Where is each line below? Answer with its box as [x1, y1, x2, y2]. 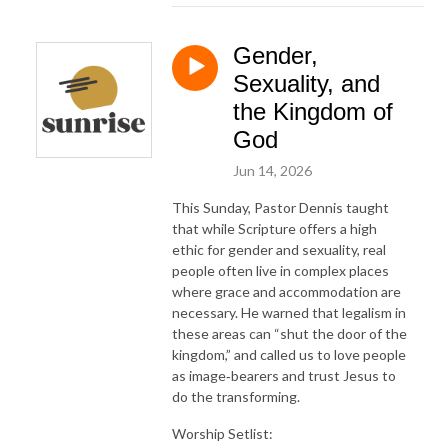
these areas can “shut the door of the [172, 324, 407, 342]
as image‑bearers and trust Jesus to [172, 366, 396, 384]
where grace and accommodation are [172, 282, 401, 300]
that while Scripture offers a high [172, 219, 377, 237]
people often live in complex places [172, 261, 389, 279]
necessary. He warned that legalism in [172, 303, 406, 321]
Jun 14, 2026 [233, 161, 312, 179]
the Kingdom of [233, 97, 393, 125]
